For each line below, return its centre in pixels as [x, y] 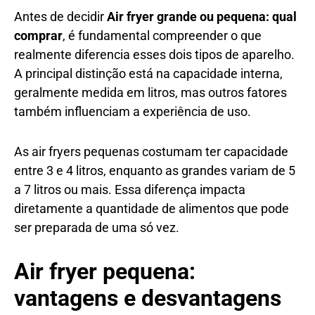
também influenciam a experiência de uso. [133, 111]
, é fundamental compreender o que [162, 35]
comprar [38, 35]
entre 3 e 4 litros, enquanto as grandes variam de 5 [155, 170]
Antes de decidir [60, 16]
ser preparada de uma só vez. [97, 227]
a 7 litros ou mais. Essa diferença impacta [130, 189]
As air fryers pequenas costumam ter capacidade [151, 151]
